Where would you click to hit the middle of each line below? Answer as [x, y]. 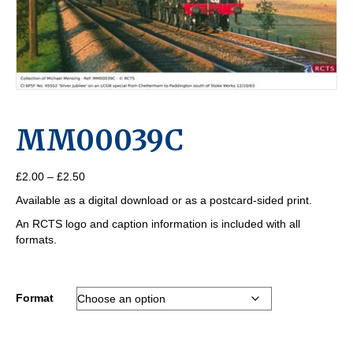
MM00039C [100, 141]
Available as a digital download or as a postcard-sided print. [164, 201]
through [104, 223]
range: [100, 192]
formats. [36, 240]
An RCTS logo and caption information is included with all [158, 224]
